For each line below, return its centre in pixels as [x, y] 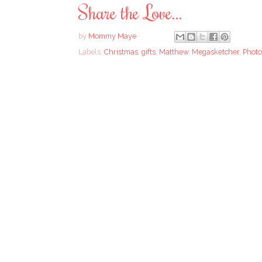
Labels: [91, 52]
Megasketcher [216, 52]
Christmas [121, 52]
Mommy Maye [112, 36]
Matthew [174, 52]
